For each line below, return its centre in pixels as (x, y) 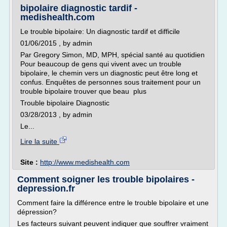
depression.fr (46, 188)
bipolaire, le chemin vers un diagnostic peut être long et (109, 73)
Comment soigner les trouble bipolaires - (106, 179)
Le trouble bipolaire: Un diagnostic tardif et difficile (100, 31)
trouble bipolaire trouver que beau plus (83, 91)
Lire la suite (40, 141)
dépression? (37, 212)
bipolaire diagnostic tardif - (79, 8)
